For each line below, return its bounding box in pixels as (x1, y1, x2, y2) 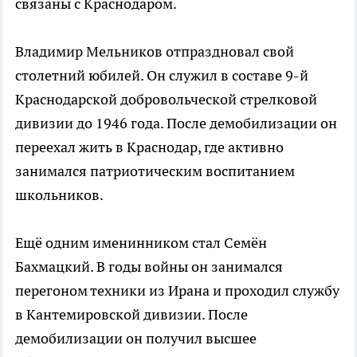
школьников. (15, 186, 104, 205)
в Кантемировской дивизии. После (15, 305, 248, 324)
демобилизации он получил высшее (15, 329, 257, 348)
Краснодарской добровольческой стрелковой (15, 90, 317, 109)
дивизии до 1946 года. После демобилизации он (15, 114, 337, 133)
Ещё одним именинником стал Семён (15, 233, 267, 253)
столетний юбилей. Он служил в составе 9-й (15, 66, 308, 85)
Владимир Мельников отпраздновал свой (15, 42, 294, 61)
